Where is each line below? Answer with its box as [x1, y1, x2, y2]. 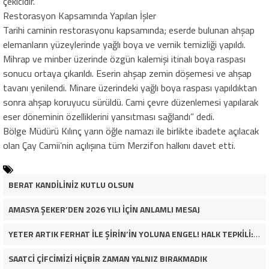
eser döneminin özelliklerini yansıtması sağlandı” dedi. [3, 109, 214, 124]
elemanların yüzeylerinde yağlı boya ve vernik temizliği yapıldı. [3, 37, 246, 52]
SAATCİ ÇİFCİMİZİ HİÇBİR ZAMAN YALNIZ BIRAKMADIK [8, 252, 207, 265]
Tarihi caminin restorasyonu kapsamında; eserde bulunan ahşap [3, 22, 255, 37]
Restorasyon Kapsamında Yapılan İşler [3, 8, 156, 23]
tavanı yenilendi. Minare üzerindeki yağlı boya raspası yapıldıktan [3, 80, 257, 95]
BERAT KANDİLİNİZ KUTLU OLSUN [8, 178, 134, 191]
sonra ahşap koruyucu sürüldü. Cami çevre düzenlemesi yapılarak [3, 94, 258, 109]
